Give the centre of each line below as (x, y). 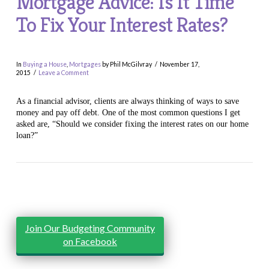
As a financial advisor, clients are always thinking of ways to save (127, 101)
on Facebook (90, 241)
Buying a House (44, 64)
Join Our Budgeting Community (90, 228)
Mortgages (85, 64)
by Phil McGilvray (126, 64)
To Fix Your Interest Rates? (122, 24)
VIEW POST (134, 191)
